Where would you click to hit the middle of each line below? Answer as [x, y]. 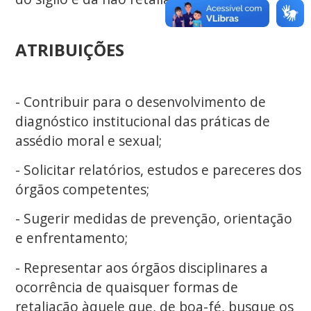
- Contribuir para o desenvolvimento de [140, 101]
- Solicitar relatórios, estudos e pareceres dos [158, 169]
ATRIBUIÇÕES [69, 49]
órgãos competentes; [82, 189]
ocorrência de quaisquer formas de [126, 287]
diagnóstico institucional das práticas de [142, 121]
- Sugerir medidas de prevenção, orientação [153, 219]
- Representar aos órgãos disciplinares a [141, 267]
